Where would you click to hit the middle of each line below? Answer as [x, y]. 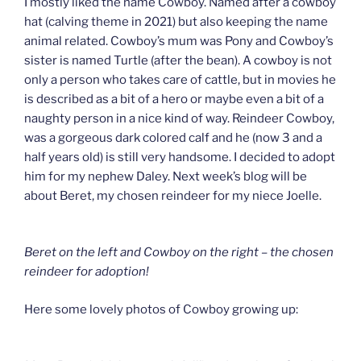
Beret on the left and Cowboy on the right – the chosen [179, 253]
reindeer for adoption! [87, 272]
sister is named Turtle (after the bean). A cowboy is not [178, 60]
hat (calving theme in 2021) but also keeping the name [176, 21]
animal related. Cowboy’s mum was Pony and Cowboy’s [179, 41]
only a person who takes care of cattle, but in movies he [180, 79]
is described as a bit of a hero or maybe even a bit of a [174, 99]
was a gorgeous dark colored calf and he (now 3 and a [173, 137]
